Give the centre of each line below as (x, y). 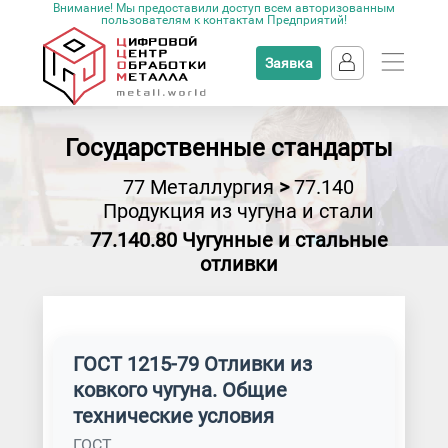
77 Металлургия (199, 187)
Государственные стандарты (228, 148)
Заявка (288, 63)
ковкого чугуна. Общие (179, 390)
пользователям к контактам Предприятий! (224, 20)
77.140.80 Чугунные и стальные (238, 240)
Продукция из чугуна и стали (239, 211)
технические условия (173, 416)
